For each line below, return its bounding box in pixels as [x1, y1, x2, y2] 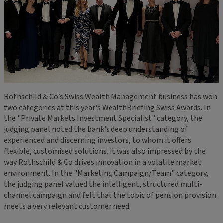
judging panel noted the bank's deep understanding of [4, 123, 188, 135]
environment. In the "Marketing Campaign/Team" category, [4, 167, 208, 179]
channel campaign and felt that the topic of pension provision [4, 189, 216, 201]
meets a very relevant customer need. [4, 200, 131, 212]
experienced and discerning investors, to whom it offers [4, 134, 191, 146]
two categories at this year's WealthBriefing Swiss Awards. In [4, 102, 211, 113]
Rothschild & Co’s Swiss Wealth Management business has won [4, 91, 217, 102]
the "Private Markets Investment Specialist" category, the [4, 112, 202, 124]
